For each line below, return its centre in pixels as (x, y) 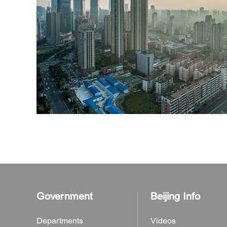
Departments (60, 221)
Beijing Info (175, 196)
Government (65, 196)
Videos (163, 221)
